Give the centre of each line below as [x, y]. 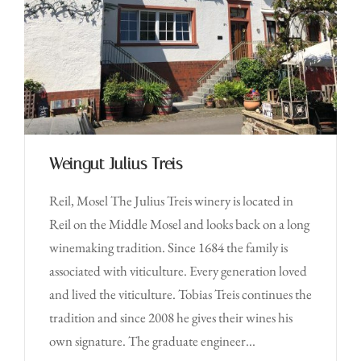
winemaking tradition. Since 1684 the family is [168, 247]
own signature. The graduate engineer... [152, 341]
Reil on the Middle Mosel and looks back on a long [179, 224]
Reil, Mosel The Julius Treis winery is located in [171, 201]
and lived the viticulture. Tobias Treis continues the [180, 294]
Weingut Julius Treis [116, 164]
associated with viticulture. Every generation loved [178, 271]
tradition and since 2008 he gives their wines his [171, 317]
